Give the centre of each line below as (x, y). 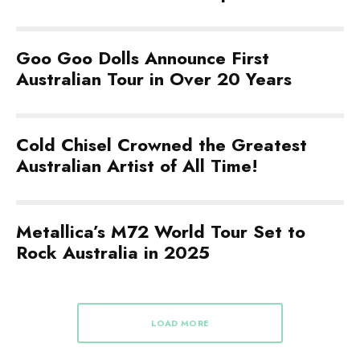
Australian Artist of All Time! (137, 166)
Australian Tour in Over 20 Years (154, 79)
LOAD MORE (180, 323)
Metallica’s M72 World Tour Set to (161, 231)
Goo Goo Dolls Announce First (143, 58)
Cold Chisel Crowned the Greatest (162, 145)
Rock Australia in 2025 (113, 252)
